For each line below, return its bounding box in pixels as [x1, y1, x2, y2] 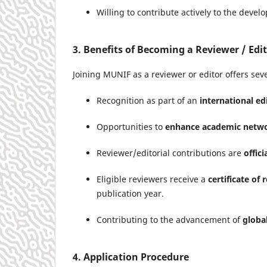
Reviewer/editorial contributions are [97, 147, 244, 159]
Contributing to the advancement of [97, 214, 243, 226]
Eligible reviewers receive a [97, 173, 208, 185]
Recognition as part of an [97, 94, 200, 106]
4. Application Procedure [73, 250, 189, 264]
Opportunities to [97, 121, 165, 132]
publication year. [97, 188, 164, 200]
